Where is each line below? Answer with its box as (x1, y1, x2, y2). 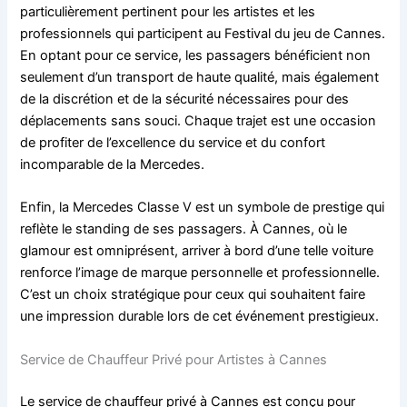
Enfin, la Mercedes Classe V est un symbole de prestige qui (20, 199, 385, 216)
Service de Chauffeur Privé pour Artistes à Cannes (20, 351, 328, 368)
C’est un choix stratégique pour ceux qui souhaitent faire (20, 286, 366, 303)
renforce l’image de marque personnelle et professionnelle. (20, 264, 381, 282)
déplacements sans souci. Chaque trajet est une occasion (20, 113, 377, 130)
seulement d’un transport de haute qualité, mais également (20, 69, 380, 86)
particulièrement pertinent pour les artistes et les (20, 4, 316, 21)
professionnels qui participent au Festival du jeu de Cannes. (20, 25, 386, 43)
